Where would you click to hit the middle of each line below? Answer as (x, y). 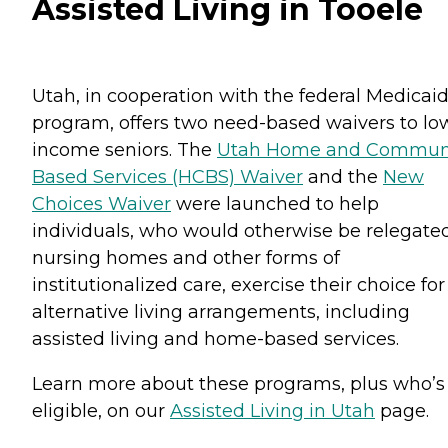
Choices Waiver (101, 204)
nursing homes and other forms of (186, 258)
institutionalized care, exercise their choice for (238, 285)
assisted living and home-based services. (215, 339)
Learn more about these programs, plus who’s (238, 384)
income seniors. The (124, 150)
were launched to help (275, 204)
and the (343, 177)
